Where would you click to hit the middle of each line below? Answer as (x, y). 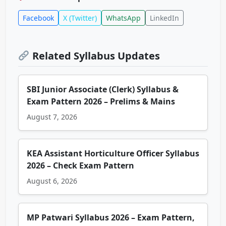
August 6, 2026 (52, 181)
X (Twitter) (80, 18)
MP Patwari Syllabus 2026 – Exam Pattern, (111, 218)
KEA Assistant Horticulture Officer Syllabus (113, 154)
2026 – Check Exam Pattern (80, 166)
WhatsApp (123, 18)
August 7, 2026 (52, 117)
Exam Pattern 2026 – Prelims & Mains (101, 102)
